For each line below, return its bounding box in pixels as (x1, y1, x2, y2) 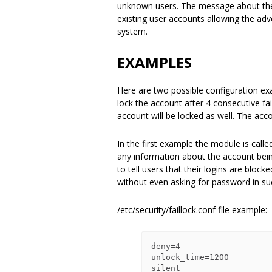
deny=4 (151, 242, 180, 251)
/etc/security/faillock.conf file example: (117, 204, 267, 216)
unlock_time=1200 (151, 253, 229, 262)
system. (117, 25, 150, 37)
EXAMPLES (117, 52, 192, 72)
